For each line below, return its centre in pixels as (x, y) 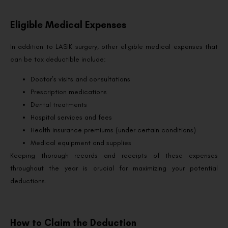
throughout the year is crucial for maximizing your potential (114, 168)
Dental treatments (59, 105)
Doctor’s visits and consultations (80, 79)
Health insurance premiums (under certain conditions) (113, 130)
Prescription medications (69, 92)
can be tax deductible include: (58, 59)
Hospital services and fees (71, 118)
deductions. (28, 181)
